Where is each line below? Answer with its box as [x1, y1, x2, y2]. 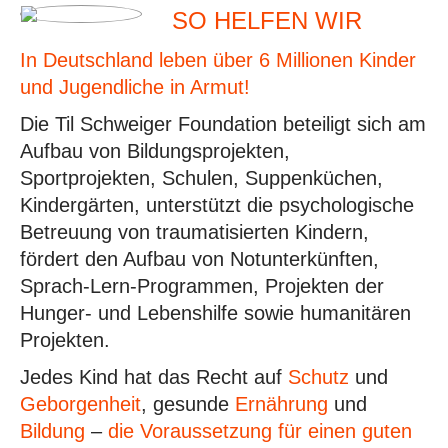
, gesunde [141, 393, 235, 415]
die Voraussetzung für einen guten [102, 420, 412, 442]
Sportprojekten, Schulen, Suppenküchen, [20, 167, 383, 189]
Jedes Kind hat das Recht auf [20, 366, 288, 388]
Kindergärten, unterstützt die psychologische [20, 194, 414, 216]
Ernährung [235, 393, 328, 415]
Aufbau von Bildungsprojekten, [20, 140, 290, 162]
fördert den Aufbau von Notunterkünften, [20, 248, 379, 270]
